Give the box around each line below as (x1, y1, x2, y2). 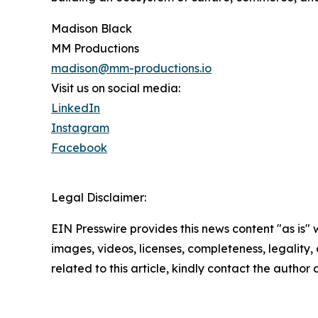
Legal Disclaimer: (51, 190, 146, 205)
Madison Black (51, 21, 132, 36)
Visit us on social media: (51, 81, 180, 96)
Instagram (51, 121, 109, 136)
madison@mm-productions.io (51, 61, 212, 76)
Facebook (51, 141, 107, 155)
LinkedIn (51, 101, 100, 116)
